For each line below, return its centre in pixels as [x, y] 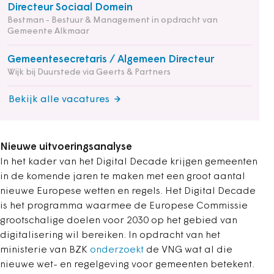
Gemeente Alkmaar [48, 31]
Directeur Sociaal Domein [70, 7]
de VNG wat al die [188, 250]
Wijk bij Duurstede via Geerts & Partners [89, 72]
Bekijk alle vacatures [59, 99]
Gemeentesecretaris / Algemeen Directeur [111, 59]
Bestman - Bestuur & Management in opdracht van [113, 20]
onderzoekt [117, 250]
